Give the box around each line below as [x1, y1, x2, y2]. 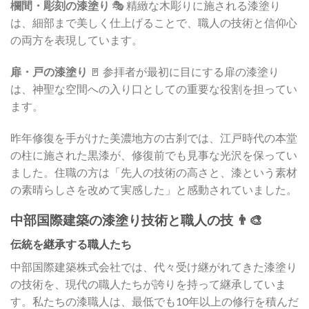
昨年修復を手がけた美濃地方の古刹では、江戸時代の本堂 [10, 130, 297, 144]
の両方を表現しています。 [10, 32, 143, 46]
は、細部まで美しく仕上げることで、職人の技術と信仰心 [10, 15, 297, 29]
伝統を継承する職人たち [10, 237, 132, 250]
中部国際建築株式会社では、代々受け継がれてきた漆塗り [10, 259, 297, 273]
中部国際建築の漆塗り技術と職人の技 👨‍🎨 [10, 212, 262, 228]
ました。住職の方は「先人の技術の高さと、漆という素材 [10, 165, 297, 179]
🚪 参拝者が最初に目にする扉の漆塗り [88, 64, 279, 78]
